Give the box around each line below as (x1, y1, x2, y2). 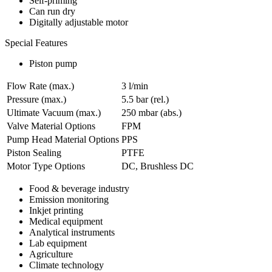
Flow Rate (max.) (7, 81, 74, 92)
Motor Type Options (7, 161, 85, 172)
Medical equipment (29, 216, 103, 227)
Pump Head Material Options (7, 134, 119, 145)
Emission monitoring (29, 194, 109, 205)
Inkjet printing (29, 205, 83, 216)
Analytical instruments (29, 227, 115, 238)
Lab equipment (29, 238, 87, 249)
